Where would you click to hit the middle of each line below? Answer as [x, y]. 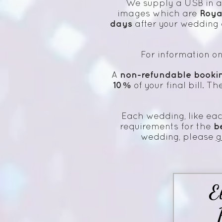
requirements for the [166, 127]
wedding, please [178, 138]
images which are [158, 14]
